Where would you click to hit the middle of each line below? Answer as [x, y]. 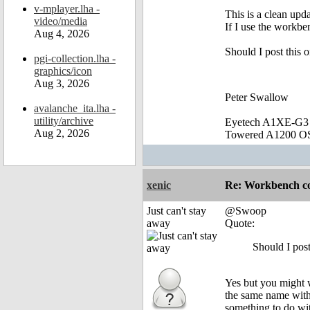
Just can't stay [176, 211]
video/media [61, 21]
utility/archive [64, 121]
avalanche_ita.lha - [75, 108]
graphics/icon [63, 71]
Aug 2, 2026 [62, 133]
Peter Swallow [257, 98]
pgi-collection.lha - [75, 58]
